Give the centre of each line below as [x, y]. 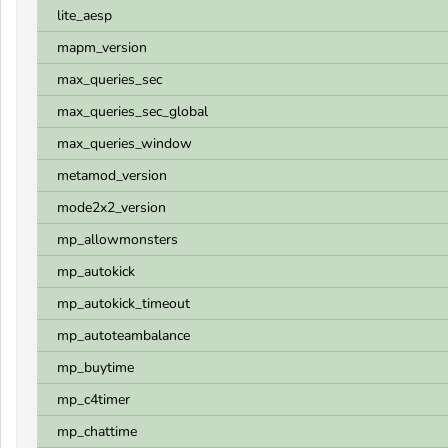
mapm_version [102, 47]
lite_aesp [84, 15]
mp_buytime [95, 367]
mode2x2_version [111, 207]
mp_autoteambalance [123, 335]
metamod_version [112, 175]
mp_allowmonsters [117, 239]
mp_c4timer [93, 399]
